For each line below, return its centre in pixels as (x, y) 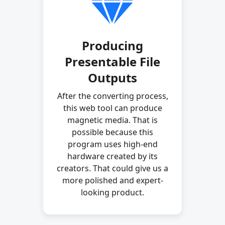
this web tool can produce (113, 108)
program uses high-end (113, 144)
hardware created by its (113, 156)
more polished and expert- (113, 180)
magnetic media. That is (113, 120)
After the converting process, (113, 96)
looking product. (113, 192)
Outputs (113, 77)
